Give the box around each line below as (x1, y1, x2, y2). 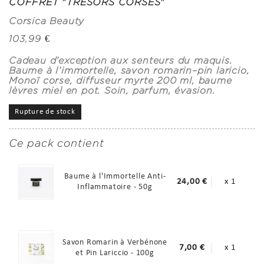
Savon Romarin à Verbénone (62, 237, 167, 247)
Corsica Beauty (9, 15, 85, 26)
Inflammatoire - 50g (77, 182, 153, 192)
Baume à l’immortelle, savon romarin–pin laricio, (9, 65, 250, 75)
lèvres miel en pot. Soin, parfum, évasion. (9, 85, 216, 95)
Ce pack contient (9, 137, 104, 149)
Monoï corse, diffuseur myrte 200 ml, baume (9, 75, 232, 85)
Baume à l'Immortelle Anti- (64, 171, 166, 181)
